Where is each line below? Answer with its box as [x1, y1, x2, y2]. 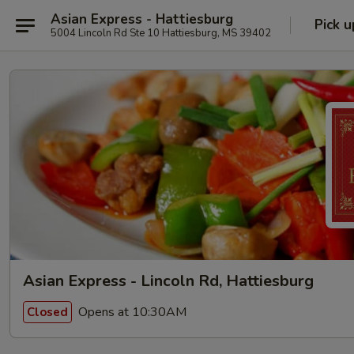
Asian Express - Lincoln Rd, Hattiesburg [23, 270, 314, 292]
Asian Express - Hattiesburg [51, 9, 233, 28]
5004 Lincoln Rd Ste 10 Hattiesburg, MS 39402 [51, 25, 271, 40]
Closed [27, 303, 68, 320]
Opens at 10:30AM [75, 303, 186, 321]
